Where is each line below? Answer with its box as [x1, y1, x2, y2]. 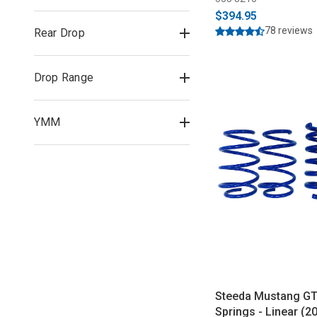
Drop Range [33, 70, 93, 84]
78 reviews [265, 25, 313, 37]
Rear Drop [33, 25, 85, 40]
